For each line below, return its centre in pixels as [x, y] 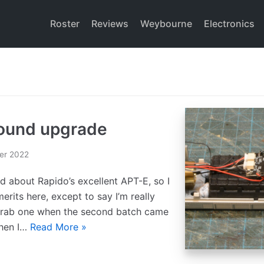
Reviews [110, 24]
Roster [65, 24]
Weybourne [166, 24]
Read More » [58, 227]
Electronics [229, 24]
